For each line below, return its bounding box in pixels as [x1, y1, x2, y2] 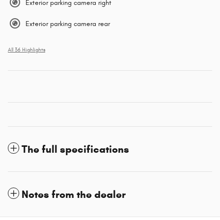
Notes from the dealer [22, 188, 126, 201]
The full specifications [22, 142, 129, 156]
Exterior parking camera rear [26, 19, 110, 28]
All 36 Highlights [8, 47, 45, 53]
